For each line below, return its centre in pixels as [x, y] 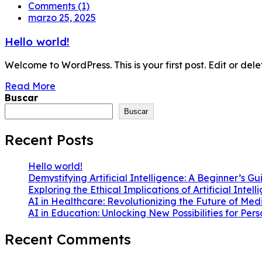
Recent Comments [68, 239]
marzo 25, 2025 [62, 17]
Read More [30, 86]
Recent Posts [49, 140]
